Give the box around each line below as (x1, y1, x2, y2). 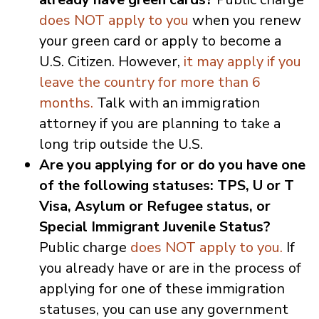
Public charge (39, 237, 130, 257)
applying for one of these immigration (39, 278, 285, 298)
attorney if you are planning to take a (39, 113, 281, 133)
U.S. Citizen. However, (39, 51, 184, 71)
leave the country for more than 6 (39, 72, 261, 92)
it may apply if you (184, 51, 301, 71)
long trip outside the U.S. (39, 134, 203, 154)
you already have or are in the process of (39, 258, 301, 278)
